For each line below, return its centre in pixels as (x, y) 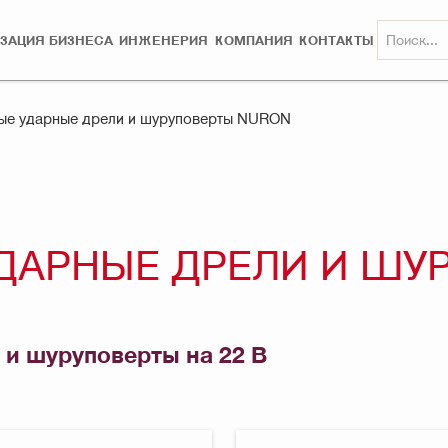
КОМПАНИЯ (253, 40)
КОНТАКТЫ (337, 40)
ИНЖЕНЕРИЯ (164, 40)
